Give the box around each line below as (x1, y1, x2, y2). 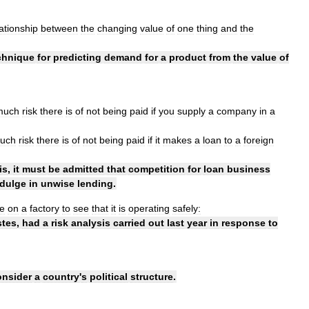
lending (77, 177, 113, 189)
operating (128, 202, 170, 214)
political (90, 270, 128, 282)
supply (177, 105, 206, 117)
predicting (53, 51, 101, 63)
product (169, 51, 206, 63)
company (217, 105, 257, 117)
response (221, 217, 266, 228)
